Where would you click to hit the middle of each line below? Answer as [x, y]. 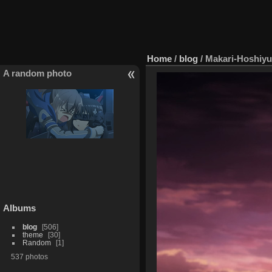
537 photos [29, 257]
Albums [19, 208]
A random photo [37, 73]
